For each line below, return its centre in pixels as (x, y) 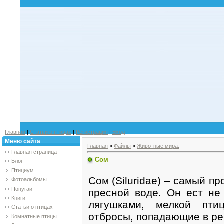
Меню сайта (23, 141)
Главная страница (34, 152)
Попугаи (22, 189)
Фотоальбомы (29, 180)
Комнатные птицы (34, 216)
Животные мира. (158, 146)
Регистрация (92, 132)
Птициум (23, 170)
